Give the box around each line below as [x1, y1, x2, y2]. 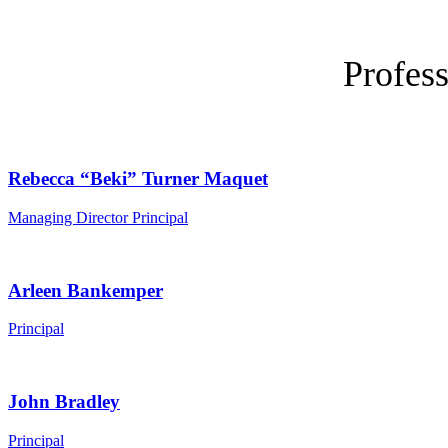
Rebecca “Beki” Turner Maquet [8, 168, 268, 190]
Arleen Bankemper [8, 279, 163, 301]
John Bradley [8, 391, 120, 413]
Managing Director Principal [8, 208, 188, 226]
